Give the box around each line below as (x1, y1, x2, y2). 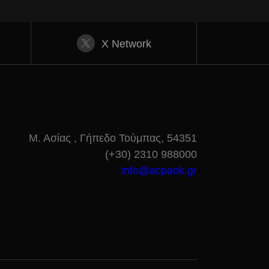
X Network (101, 38, 151, 50)
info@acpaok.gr (121, 165, 197, 177)
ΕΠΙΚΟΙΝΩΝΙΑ (101, 95, 197, 112)
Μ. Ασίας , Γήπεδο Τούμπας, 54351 (29, 132, 197, 144)
